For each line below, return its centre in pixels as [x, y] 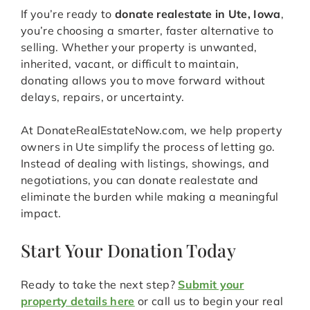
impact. [41, 213]
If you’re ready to [68, 14]
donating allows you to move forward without [143, 81]
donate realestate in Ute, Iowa [198, 14]
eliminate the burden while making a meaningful [150, 197]
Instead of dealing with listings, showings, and [145, 164]
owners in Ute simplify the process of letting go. [148, 147]
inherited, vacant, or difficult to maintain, [130, 64]
